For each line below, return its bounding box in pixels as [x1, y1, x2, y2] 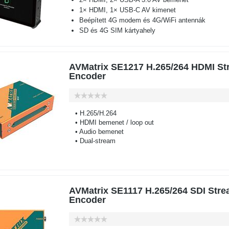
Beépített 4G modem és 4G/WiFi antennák [79, 16, 205, 24]
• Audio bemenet [68, 128, 124, 135]
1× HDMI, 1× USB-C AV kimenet [79, 6, 176, 14]
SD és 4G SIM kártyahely [79, 27, 155, 34]
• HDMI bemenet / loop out [68, 119, 154, 126]
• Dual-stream [68, 137, 116, 145]
